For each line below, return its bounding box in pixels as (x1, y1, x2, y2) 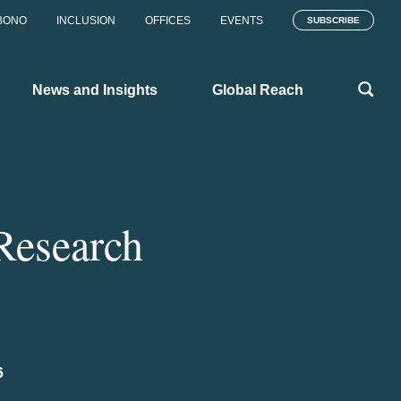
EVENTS (220, 14, 263, 27)
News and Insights (32, 81, 158, 98)
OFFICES (145, 14, 191, 27)
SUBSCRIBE (307, 15, 360, 25)
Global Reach (212, 81, 303, 98)
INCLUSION (56, 14, 115, 27)
